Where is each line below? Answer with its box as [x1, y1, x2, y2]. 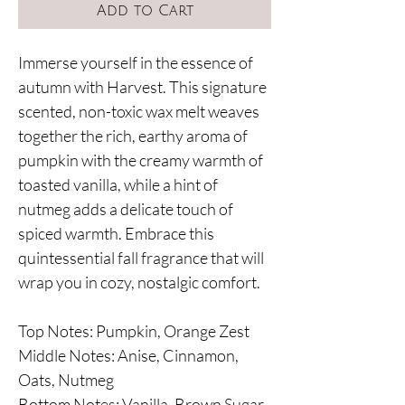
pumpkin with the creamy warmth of [18, 149, 263, 170]
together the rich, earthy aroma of [18, 125, 248, 146]
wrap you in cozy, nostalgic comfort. [18, 271, 260, 292]
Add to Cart [96, 2, 193, 19]
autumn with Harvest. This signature [18, 76, 267, 97]
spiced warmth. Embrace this [18, 222, 214, 243]
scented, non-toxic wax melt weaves [18, 100, 259, 121]
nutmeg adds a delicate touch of [18, 198, 233, 219]
